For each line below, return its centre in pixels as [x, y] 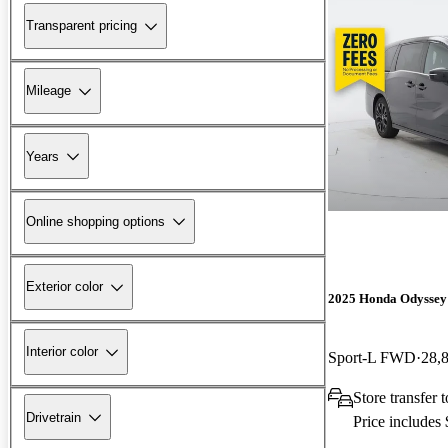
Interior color [62, 352]
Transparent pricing [81, 26]
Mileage [48, 91]
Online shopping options [95, 221]
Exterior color [64, 287]
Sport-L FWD [372, 357]
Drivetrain [53, 417]
